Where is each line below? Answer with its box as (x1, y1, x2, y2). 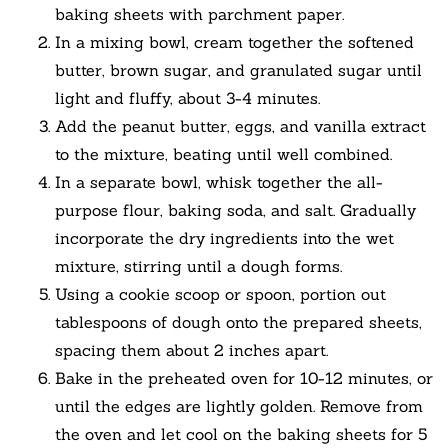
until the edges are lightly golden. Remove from (55, 396, 423, 417)
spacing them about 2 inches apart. (55, 340, 328, 361)
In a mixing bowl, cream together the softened (55, 32, 414, 53)
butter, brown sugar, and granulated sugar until (55, 60, 422, 81)
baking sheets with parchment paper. (55, 4, 344, 25)
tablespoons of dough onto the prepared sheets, (55, 312, 422, 333)
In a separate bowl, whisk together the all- (55, 172, 383, 193)
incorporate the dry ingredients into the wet (55, 228, 394, 249)
